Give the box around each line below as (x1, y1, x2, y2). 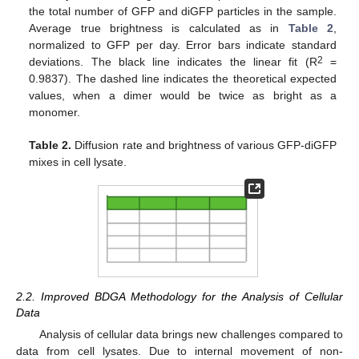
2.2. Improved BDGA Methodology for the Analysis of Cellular (16, 290, 343, 304)
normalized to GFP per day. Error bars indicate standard (29, 38, 337, 52)
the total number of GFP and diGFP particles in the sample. (29, 5, 337, 18)
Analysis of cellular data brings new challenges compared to (38, 328, 343, 341)
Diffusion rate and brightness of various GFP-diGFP (71, 139, 337, 152)
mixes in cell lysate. (29, 155, 127, 169)
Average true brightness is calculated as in (29, 22, 288, 35)
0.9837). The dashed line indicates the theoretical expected (29, 72, 337, 86)
